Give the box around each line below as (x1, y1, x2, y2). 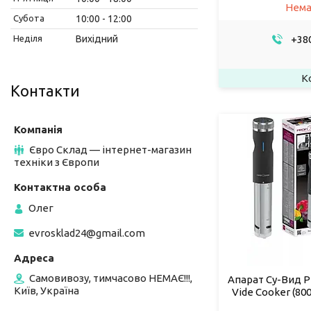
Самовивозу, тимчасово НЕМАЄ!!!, (29, 271, 192, 284)
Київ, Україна (14, 284, 79, 296)
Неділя (13, 33, 42, 43)
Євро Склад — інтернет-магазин (29, 143, 192, 155)
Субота (13, 12, 44, 23)
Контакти (10, 81, 80, 99)
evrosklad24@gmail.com (28, 226, 145, 239)
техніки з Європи (14, 155, 99, 168)
